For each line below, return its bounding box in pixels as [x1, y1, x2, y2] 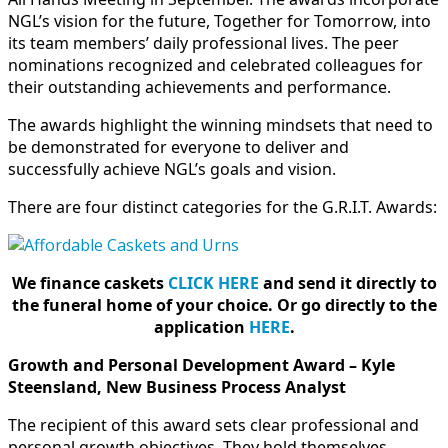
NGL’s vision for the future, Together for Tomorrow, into [8, 9, 431, 32]
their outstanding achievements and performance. [8, 75, 391, 98]
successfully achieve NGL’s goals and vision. [8, 157, 336, 180]
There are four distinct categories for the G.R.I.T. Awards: [8, 195, 437, 218]
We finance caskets [11, 271, 168, 294]
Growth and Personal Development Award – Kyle [8, 353, 395, 376]
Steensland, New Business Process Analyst [8, 375, 346, 398]
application [153, 315, 249, 338]
